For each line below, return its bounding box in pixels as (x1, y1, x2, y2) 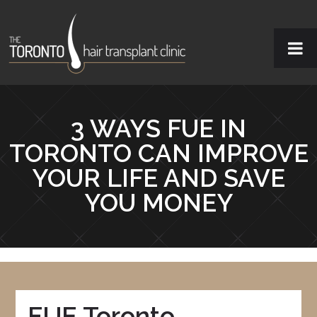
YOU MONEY (83, 188, 234, 217)
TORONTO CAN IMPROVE (8, 138, 309, 168)
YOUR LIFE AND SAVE (32, 163, 285, 192)
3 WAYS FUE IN (71, 113, 246, 143)
